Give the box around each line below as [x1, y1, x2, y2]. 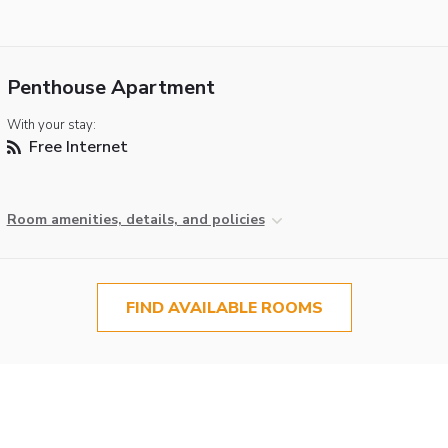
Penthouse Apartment [6, 73, 215, 101]
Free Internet [24, 135, 128, 158]
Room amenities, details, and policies [6, 209, 265, 229]
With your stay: [6, 115, 96, 134]
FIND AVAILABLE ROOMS [125, 296, 323, 319]
